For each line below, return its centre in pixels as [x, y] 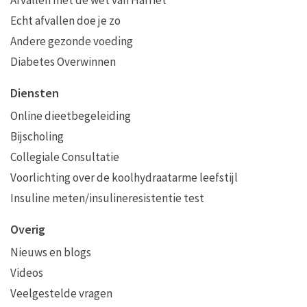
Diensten [35, 93]
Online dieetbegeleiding [71, 116]
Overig [28, 229]
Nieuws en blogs [51, 252]
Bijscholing [37, 136]
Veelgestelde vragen [61, 293]
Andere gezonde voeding [72, 41]
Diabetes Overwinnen [63, 62]
